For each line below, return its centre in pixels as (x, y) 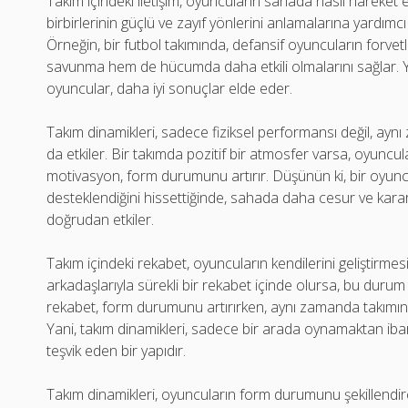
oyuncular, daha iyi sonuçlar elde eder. (170, 88)
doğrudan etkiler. (101, 219)
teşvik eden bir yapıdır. (117, 351)
